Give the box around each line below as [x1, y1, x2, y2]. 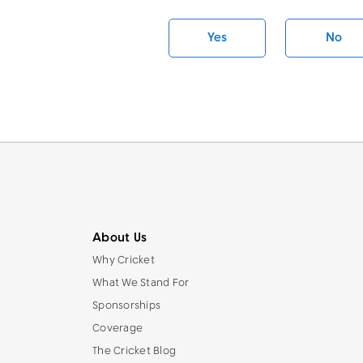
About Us [92, 230, 147, 246]
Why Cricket [92, 254, 155, 267]
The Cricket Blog [92, 344, 176, 358]
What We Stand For [92, 276, 190, 290]
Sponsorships [92, 299, 160, 313]
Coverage [92, 322, 143, 335]
